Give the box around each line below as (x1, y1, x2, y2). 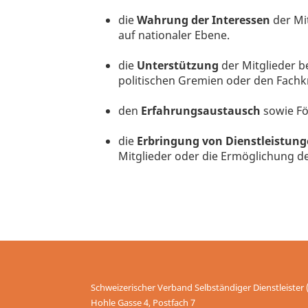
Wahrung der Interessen (137, 12, 270, 27)
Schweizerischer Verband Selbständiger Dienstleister (91, 281, 306, 294)
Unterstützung (137, 58, 219, 73)
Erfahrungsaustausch (141, 103, 261, 118)
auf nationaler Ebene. (118, 27, 230, 43)
